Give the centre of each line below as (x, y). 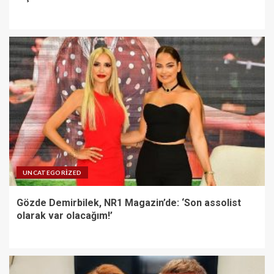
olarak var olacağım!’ (65, 215)
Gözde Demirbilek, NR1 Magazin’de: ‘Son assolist (129, 202)
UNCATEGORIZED (52, 172)
